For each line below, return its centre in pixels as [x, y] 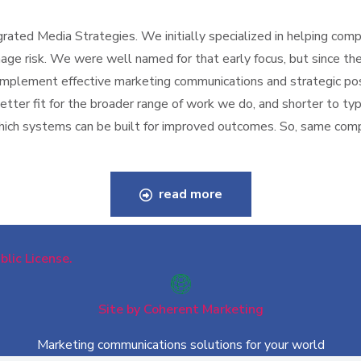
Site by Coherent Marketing [180, 309]
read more [189, 194]
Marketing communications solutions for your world [180, 345]
